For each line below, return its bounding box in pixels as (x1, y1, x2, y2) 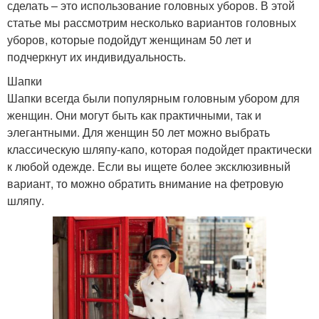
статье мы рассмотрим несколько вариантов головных (7, 14, 296, 31)
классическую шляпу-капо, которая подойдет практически (7, 141, 312, 158)
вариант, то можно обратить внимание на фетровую (7, 175, 283, 192)
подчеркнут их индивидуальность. (7, 48, 186, 66)
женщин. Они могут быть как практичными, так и (7, 107, 261, 124)
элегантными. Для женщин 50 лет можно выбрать (7, 124, 270, 141)
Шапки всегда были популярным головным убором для (7, 90, 300, 107)
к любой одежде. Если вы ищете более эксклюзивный (7, 158, 291, 175)
